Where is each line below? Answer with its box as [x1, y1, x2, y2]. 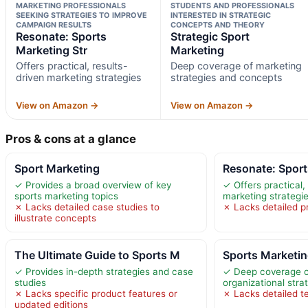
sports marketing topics [14, 190, 118, 202]
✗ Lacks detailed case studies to [14, 201, 159, 213]
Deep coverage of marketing [170, 60, 302, 72]
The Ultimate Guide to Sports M [14, 248, 180, 263]
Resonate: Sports [16, 30, 107, 44]
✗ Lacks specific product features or [14, 288, 177, 300]
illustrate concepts [14, 212, 96, 224]
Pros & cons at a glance [5, 132, 136, 146]
